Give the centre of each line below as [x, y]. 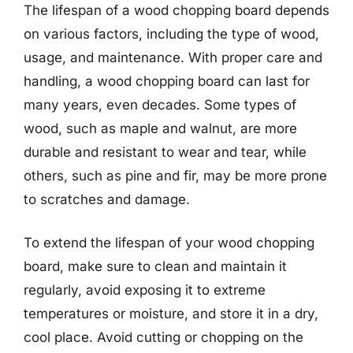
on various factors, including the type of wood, [171, 33]
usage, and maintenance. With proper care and [173, 57]
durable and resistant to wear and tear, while [165, 152]
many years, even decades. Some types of [160, 104]
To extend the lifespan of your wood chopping [169, 243]
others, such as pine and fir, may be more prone [175, 175]
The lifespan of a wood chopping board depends [176, 10]
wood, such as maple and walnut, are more [160, 128]
